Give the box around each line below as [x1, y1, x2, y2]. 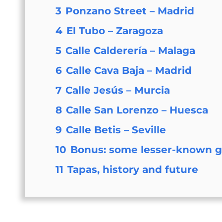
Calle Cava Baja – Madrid [66, 64, 192, 76]
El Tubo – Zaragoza [66, 24, 164, 37]
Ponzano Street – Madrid [65, 4, 195, 17]
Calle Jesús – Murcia [65, 84, 170, 96]
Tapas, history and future [67, 163, 199, 175]
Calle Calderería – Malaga [65, 44, 196, 56]
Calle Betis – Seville [66, 123, 166, 136]
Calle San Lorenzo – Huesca [66, 104, 209, 116]
